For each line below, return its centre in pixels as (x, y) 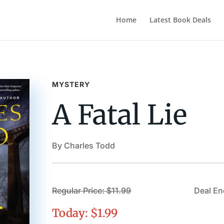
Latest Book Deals (180, 20)
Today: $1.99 (85, 213)
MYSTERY (71, 84)
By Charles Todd (84, 145)
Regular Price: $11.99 (92, 191)
